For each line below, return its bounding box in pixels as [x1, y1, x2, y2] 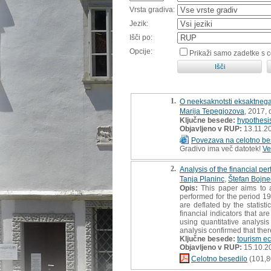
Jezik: [129, 19, 148, 28]
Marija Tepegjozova [180, 106, 244, 116]
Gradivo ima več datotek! [180, 144, 263, 153]
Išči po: [129, 33, 152, 42]
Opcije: [129, 47, 152, 56]
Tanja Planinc [180, 174, 224, 183]
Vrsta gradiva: [129, 5, 175, 14]
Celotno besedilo [191, 254, 247, 263]
